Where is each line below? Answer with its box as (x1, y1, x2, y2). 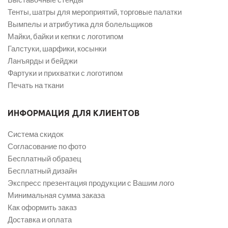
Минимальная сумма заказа (8, 190, 105, 199)
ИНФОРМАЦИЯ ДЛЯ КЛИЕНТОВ (8, 108, 139, 118)
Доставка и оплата (8, 214, 72, 224)
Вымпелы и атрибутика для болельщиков (8, 19, 153, 28)
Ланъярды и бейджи (8, 55, 77, 65)
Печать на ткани (8, 80, 64, 90)
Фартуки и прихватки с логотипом (8, 68, 123, 77)
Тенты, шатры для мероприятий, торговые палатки (8, 7, 182, 16)
